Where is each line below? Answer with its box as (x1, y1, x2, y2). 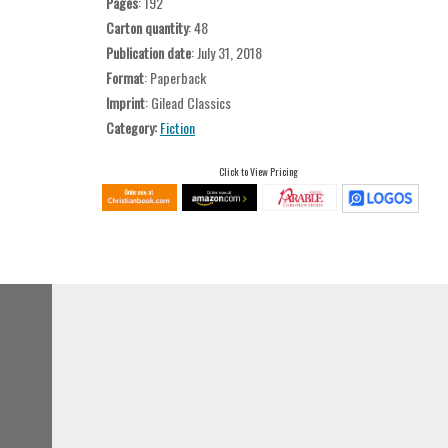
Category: (106, 116, 160, 138)
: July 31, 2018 (191, 41, 262, 63)
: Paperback (144, 66, 206, 88)
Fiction (160, 116, 195, 138)
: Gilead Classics (145, 91, 231, 113)
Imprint (106, 91, 145, 113)
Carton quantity (106, 16, 188, 38)
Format (106, 66, 144, 88)
